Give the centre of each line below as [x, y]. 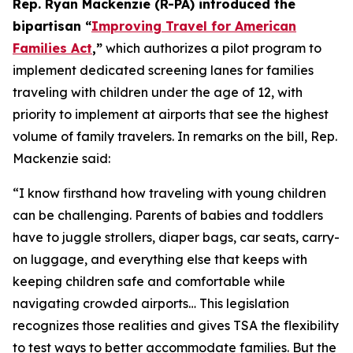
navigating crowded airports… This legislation [151, 303]
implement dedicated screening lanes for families [163, 70]
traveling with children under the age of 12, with [158, 92]
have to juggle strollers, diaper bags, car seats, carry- [176, 237]
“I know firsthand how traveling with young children [169, 193]
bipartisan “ [52, 26]
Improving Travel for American [194, 26]
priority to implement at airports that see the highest [171, 114]
